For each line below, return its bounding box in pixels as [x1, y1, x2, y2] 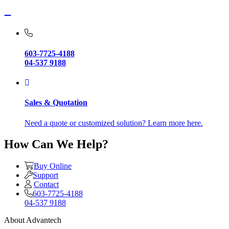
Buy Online [34, 162, 72, 171]
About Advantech [4, 216, 61, 225]
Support [33, 171, 58, 180]
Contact [34, 180, 59, 189]
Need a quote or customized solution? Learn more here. [25, 118, 203, 127]
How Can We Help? [4, 138, 108, 151]
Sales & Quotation [25, 98, 87, 107]
